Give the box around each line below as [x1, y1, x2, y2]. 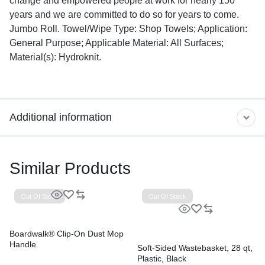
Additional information [9, 111, 112, 123]
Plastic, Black [137, 253, 186, 263]
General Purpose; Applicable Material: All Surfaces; [9, 37, 224, 48]
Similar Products [9, 159, 131, 177]
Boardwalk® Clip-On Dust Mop [9, 228, 124, 238]
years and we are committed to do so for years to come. [9, 9, 239, 20]
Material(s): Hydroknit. [9, 51, 101, 62]
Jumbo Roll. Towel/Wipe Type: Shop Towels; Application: [9, 23, 247, 34]
